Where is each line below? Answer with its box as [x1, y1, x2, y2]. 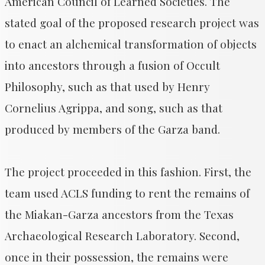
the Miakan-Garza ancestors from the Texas [5, 206, 234, 222]
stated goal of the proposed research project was [5, 15, 259, 30]
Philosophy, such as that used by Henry [5, 79, 210, 94]
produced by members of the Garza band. [5, 121, 220, 137]
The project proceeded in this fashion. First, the [5, 164, 251, 179]
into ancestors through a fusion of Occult [5, 57, 220, 73]
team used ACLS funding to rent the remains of [5, 185, 250, 201]
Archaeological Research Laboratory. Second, [5, 228, 240, 243]
